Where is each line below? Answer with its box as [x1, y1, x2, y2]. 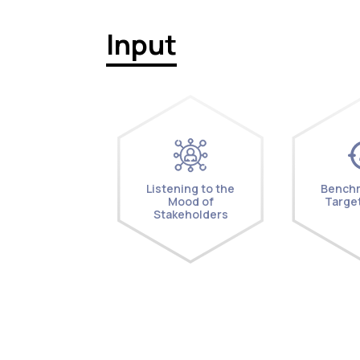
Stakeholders [153, 206, 228, 222]
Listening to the [146, 180, 235, 196]
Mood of [167, 193, 214, 209]
